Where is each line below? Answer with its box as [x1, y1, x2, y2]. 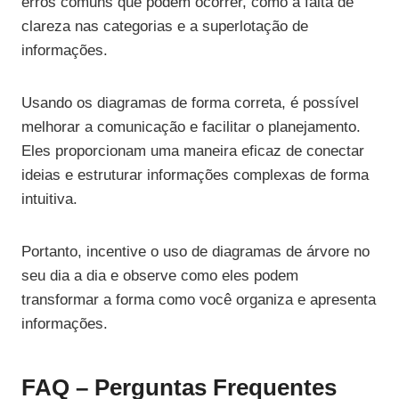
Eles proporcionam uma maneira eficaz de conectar [21, 142, 364, 160]
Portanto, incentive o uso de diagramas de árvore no [21, 243, 370, 261]
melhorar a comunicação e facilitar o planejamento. [21, 118, 361, 136]
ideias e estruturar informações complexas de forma [21, 167, 369, 184]
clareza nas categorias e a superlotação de [21, 18, 308, 36]
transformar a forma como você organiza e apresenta [21, 291, 376, 309]
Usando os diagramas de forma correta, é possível [21, 94, 359, 112]
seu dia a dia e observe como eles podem [21, 267, 298, 285]
